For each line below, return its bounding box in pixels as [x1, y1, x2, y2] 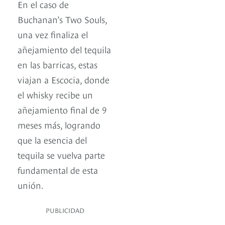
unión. [18, 178, 44, 191]
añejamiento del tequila [18, 42, 111, 55]
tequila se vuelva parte [18, 148, 105, 161]
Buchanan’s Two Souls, [18, 12, 107, 25]
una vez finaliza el [18, 27, 88, 40]
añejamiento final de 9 [18, 102, 106, 116]
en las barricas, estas [18, 57, 97, 70]
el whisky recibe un [18, 87, 93, 100]
